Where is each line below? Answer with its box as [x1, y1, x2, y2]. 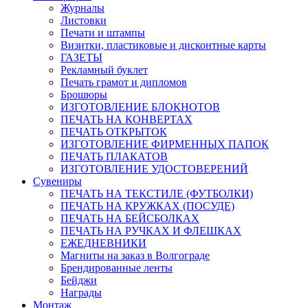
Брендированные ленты [60, 261, 173, 274]
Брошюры [60, 88, 107, 100]
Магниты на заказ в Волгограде [60, 249, 210, 261]
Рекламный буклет [60, 63, 148, 76]
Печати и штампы [60, 26, 145, 38]
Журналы [60, 1, 104, 14]
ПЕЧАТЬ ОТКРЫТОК [60, 125, 167, 137]
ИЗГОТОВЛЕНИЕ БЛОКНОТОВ [60, 100, 220, 113]
